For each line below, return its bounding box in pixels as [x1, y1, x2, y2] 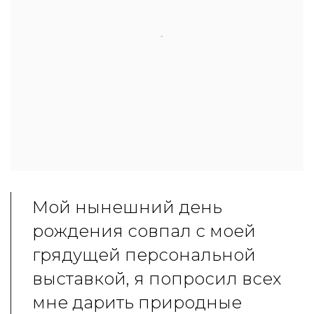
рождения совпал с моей [32, 221, 256, 241]
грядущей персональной [32, 245, 256, 265]
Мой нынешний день [32, 197, 222, 217]
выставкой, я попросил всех [32, 268, 281, 289]
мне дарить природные [32, 292, 242, 313]
